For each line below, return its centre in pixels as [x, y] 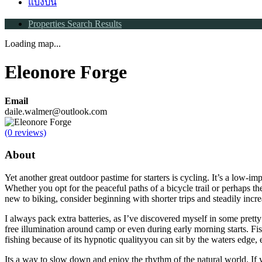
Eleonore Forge [66, 72]
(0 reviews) [25, 132]
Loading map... [33, 43]
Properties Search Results [75, 23]
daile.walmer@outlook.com [56, 111]
